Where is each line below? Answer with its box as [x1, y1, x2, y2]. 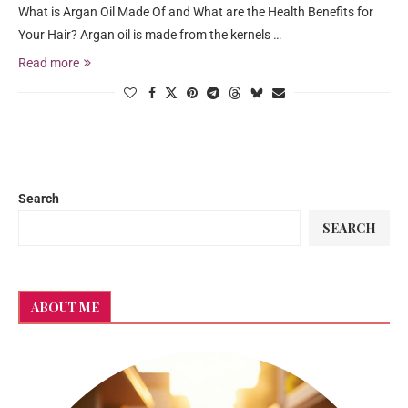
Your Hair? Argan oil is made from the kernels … [18, 27, 281, 42]
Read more [18, 56, 79, 70]
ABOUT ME [31, 299, 99, 316]
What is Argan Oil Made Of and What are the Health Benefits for [18, 5, 373, 19]
